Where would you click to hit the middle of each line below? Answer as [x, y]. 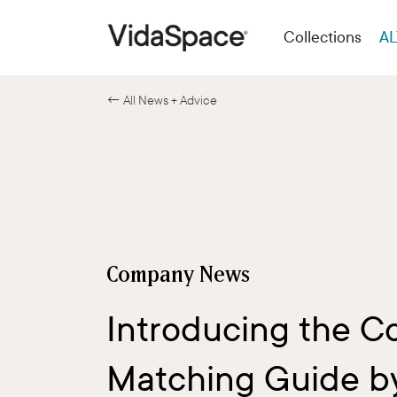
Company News [178, 276]
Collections [323, 37]
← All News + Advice [162, 101]
